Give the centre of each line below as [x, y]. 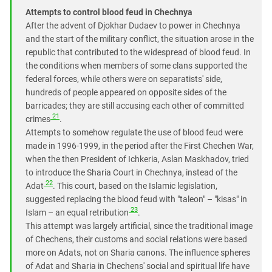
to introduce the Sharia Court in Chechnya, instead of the [131, 172]
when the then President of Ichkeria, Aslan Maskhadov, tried [137, 159]
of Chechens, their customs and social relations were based [136, 239]
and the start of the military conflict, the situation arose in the [140, 39]
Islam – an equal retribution [77, 212]
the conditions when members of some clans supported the [136, 65]
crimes [38, 119]
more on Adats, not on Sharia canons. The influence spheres [138, 252]
